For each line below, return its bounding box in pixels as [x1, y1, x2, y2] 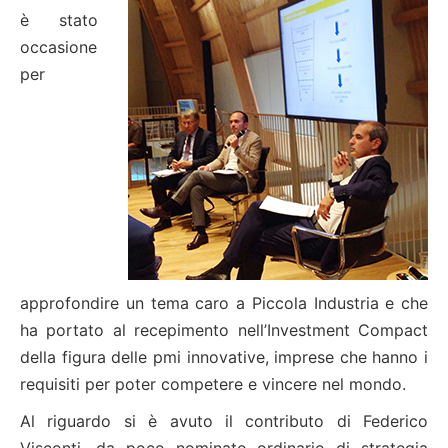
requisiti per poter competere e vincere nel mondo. [20, 374, 406, 394]
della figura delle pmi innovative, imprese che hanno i [20, 347, 428, 367]
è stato [20, 10, 98, 30]
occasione [20, 37, 97, 57]
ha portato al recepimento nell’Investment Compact [20, 320, 428, 340]
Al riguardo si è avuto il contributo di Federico [20, 411, 428, 431]
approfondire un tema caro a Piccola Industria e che [20, 293, 428, 313]
